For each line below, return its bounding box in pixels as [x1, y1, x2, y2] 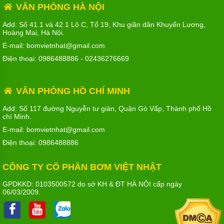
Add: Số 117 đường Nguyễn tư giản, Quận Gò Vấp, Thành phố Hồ [2, 104, 211, 113]
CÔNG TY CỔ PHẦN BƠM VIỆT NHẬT [2, 162, 161, 172]
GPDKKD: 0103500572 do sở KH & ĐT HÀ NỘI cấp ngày [2, 180, 182, 188]
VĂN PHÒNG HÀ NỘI [13, 1, 104, 12]
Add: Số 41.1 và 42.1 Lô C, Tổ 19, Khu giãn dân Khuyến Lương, [2, 20, 205, 29]
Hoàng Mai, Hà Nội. [2, 28, 64, 37]
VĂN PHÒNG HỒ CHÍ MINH [13, 86, 130, 96]
